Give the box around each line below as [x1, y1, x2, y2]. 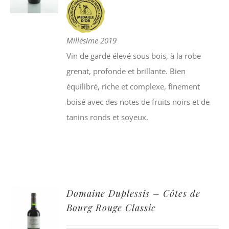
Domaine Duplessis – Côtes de [66, 187, 201, 199]
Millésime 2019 [66, 35, 117, 45]
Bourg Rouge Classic [66, 201, 156, 214]
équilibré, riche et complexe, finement [66, 81, 200, 91]
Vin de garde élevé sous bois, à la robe [66, 51, 201, 61]
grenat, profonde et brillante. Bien [66, 66, 186, 76]
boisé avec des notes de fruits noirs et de [66, 97, 210, 107]
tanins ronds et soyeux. [66, 112, 149, 122]
